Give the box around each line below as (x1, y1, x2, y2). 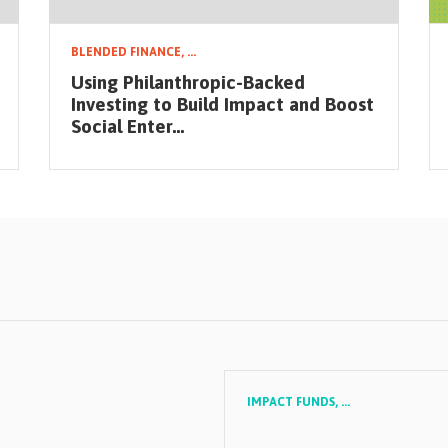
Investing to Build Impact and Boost (71, 93, 374, 116)
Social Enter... (71, 115, 184, 138)
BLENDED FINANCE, (71, 45, 187, 59)
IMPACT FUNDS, (247, 395, 342, 410)
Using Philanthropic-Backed (71, 71, 305, 94)
